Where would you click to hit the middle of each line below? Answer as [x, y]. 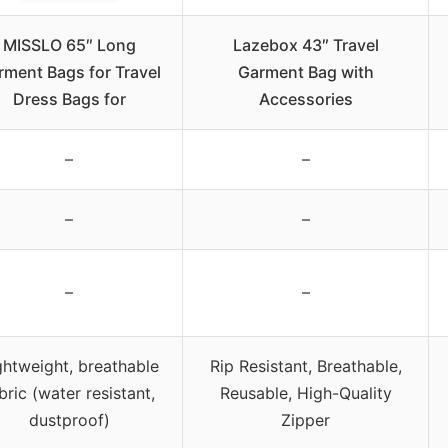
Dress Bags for [69, 99]
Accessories [305, 99]
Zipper [305, 420]
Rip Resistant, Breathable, [305, 366]
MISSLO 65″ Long [69, 45]
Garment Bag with [305, 72]
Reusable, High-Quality [305, 393]
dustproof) [69, 420]
